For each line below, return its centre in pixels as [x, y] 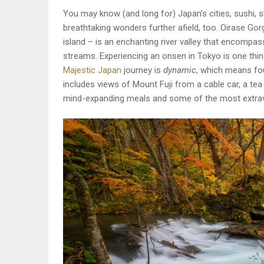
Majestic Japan [92, 70]
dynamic [180, 70]
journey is [142, 70]
